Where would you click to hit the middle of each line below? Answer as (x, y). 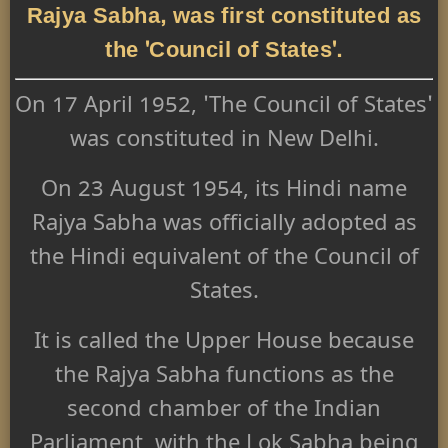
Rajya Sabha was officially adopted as (224, 226)
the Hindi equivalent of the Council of (224, 260)
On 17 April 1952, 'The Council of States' (224, 108)
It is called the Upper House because (224, 344)
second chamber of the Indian (224, 412)
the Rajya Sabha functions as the (224, 378)
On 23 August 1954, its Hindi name (224, 192)
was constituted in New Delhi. (224, 142)
